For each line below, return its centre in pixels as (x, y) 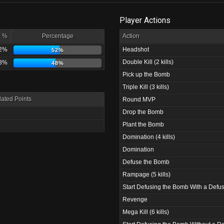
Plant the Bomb (143, 124)
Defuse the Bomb (146, 162)
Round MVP (139, 99)
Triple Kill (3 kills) (146, 87)
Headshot (136, 49)
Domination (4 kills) (149, 137)
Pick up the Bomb (146, 74)
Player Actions (145, 20)
